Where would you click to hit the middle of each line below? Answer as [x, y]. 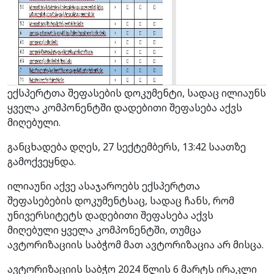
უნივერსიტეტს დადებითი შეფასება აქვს [110, 215]
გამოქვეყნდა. [42, 161]
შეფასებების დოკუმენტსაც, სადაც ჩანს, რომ [121, 200]
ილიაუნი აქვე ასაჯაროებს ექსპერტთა [104, 186]
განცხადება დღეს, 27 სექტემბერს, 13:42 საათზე [127, 146]
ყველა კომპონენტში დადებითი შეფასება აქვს [125, 107]
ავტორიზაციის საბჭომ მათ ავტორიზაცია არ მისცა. [135, 244]
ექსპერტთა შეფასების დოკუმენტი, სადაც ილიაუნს [137, 93]
